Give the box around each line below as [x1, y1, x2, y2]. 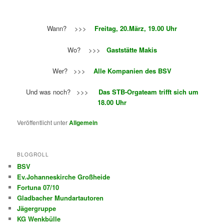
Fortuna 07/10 [17, 182, 59, 192]
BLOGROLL [17, 151, 49, 158]
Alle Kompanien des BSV [91, 65, 171, 75]
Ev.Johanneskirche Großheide [17, 172, 110, 182]
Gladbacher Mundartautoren [17, 193, 104, 203]
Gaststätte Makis [106, 44, 157, 54]
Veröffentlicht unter [17, 117, 68, 126]
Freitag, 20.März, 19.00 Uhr [94, 23, 177, 33]
